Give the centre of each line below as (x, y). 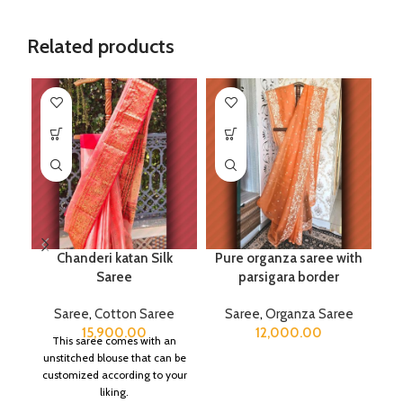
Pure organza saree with (289, 258)
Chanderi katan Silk (114, 258)
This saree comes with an (114, 340)
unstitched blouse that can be (114, 357)
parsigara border (289, 277)
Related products (101, 46)
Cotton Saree (134, 313)
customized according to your (114, 374)
